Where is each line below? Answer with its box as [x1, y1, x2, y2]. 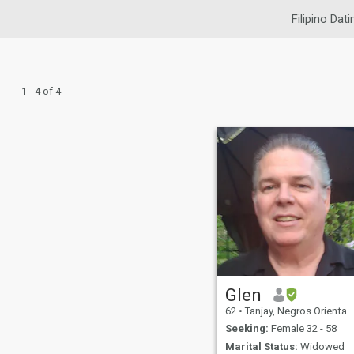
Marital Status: [224, 340, 298, 352]
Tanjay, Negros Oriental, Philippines [242, 304, 347, 317]
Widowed [297, 340, 345, 352]
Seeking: [224, 322, 269, 335]
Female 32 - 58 [268, 322, 337, 335]
